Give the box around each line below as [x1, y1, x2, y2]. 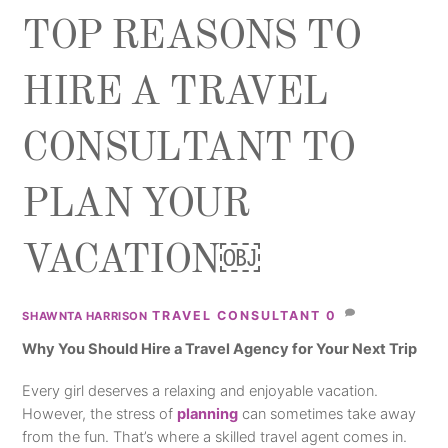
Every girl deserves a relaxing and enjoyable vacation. [22, 381, 379, 400]
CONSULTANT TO [22, 129, 355, 170]
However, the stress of [22, 404, 178, 423]
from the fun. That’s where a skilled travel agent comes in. [22, 427, 408, 446]
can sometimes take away [238, 404, 417, 423]
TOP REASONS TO [22, 17, 361, 58]
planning [177, 404, 239, 423]
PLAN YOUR [22, 185, 250, 226]
